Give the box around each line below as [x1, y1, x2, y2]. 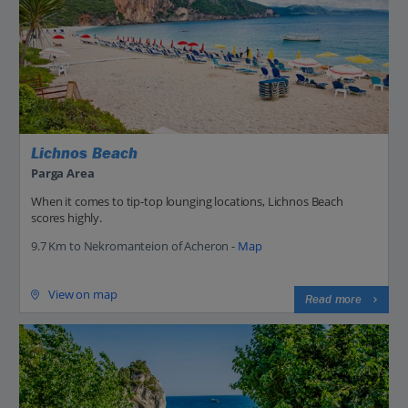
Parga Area [31, 164, 95, 181]
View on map [48, 286, 117, 303]
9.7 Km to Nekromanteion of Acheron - [31, 237, 238, 254]
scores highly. [31, 209, 103, 226]
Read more [305, 291, 362, 307]
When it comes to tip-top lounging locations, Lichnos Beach [31, 192, 343, 209]
